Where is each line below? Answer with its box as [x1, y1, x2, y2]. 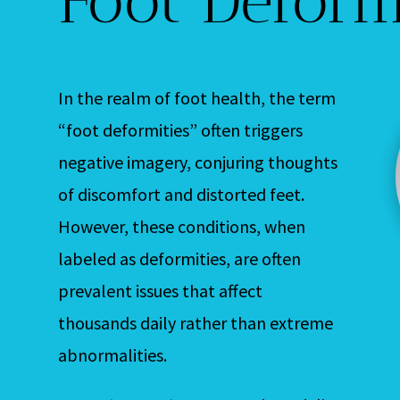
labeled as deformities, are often [57, 246, 301, 270]
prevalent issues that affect [57, 279, 262, 302]
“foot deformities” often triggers [57, 118, 303, 141]
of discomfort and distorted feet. [57, 182, 304, 205]
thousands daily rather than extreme [57, 311, 333, 334]
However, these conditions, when [57, 214, 305, 237]
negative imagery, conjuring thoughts [57, 150, 337, 173]
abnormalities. [57, 343, 167, 366]
